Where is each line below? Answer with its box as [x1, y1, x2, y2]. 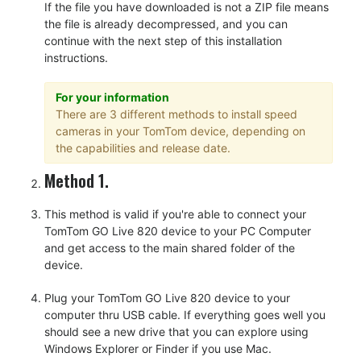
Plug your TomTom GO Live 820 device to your [44, 290, 290, 305]
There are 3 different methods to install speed [55, 107, 297, 122]
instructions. [44, 50, 108, 64]
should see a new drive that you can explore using [44, 324, 309, 338]
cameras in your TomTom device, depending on [55, 124, 305, 139]
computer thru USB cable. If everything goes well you [44, 307, 326, 322]
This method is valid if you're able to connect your [44, 206, 306, 221]
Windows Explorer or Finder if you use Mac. [44, 341, 272, 355]
